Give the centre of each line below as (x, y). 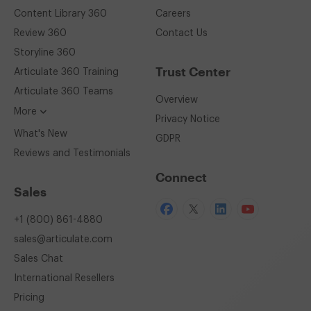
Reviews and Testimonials (72, 153)
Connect (181, 177)
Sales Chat (39, 259)
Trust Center (193, 72)
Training (99, 72)
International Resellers (64, 278)
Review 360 (40, 33)
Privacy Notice (188, 119)
